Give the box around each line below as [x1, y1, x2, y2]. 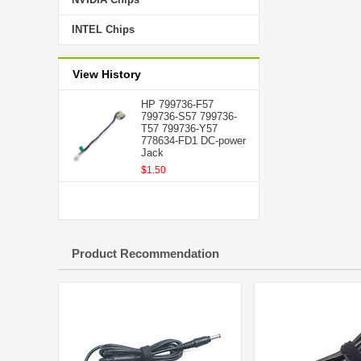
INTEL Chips [72, 23, 135, 35]
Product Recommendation [72, 247, 219, 260]
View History [73, 68, 141, 81]
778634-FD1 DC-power [141, 135, 246, 147]
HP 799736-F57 [141, 98, 214, 110]
